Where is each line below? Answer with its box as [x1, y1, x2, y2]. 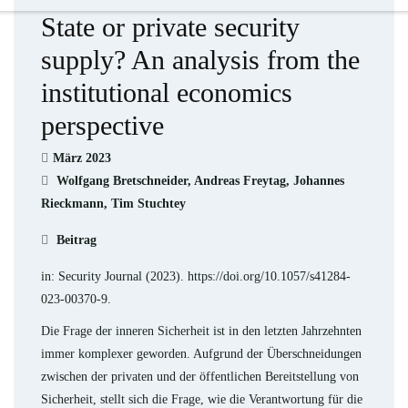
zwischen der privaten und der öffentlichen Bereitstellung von [41, 370, 359, 383]
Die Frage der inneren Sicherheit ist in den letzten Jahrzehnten [41, 324, 362, 338]
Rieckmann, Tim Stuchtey [41, 197, 186, 210]
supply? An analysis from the [41, 45, 360, 75]
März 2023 [53, 151, 111, 165]
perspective [41, 110, 164, 140]
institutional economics [41, 77, 292, 107]
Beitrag [53, 233, 97, 247]
